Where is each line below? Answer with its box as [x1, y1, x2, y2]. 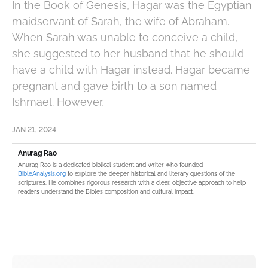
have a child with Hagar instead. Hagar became [12, 63, 250, 76]
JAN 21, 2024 [12, 126, 56, 134]
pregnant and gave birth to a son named [12, 80, 217, 92]
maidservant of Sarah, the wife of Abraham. [12, 15, 229, 28]
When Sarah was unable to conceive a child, [12, 31, 237, 44]
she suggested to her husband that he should [12, 47, 244, 60]
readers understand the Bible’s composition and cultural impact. [18, 188, 194, 195]
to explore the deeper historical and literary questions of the [66, 170, 235, 177]
